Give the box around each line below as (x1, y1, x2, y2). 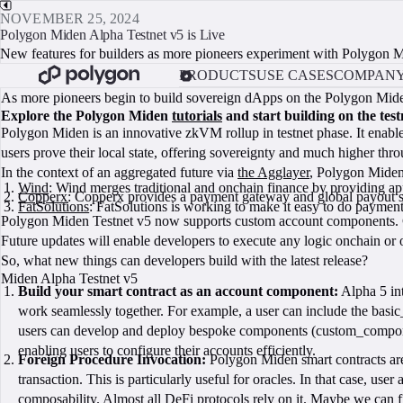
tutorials (172, 108, 222, 123)
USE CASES (255, 67, 334, 83)
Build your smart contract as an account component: (18, 282, 339, 299)
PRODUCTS (178, 67, 256, 83)
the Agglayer (237, 165, 309, 180)
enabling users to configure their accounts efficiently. (18, 342, 317, 358)
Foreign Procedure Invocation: (18, 352, 207, 368)
